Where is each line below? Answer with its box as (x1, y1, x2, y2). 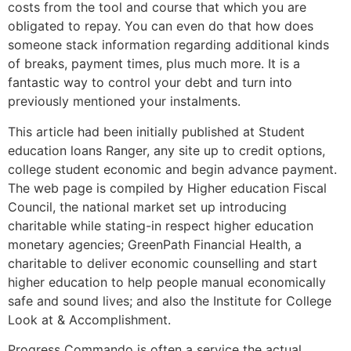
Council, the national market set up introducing (8, 198, 287, 215)
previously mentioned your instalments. (8, 93, 241, 110)
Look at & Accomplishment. (8, 311, 171, 327)
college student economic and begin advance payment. (8, 161, 337, 177)
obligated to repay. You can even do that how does (8, 18, 313, 34)
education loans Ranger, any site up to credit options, (8, 142, 325, 158)
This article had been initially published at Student (8, 123, 305, 139)
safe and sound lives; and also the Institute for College (8, 292, 331, 309)
